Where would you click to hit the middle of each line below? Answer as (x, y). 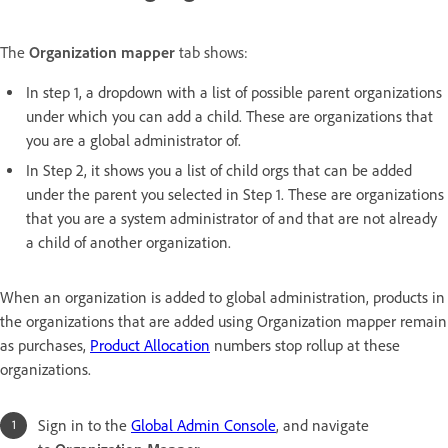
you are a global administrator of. (133, 141)
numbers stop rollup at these (305, 346)
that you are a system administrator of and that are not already (231, 219)
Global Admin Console (203, 426)
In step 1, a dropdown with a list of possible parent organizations (234, 93)
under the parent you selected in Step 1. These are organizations (235, 195)
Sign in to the (84, 426)
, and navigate (322, 426)
